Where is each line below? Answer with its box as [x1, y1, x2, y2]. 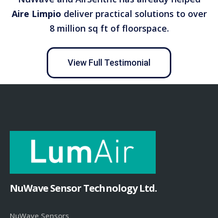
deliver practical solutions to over [61, 8, 207, 20]
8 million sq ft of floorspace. [49, 22, 169, 35]
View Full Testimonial [68, 57, 150, 68]
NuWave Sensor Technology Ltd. [10, 182, 157, 195]
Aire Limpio [11, 8, 61, 20]
